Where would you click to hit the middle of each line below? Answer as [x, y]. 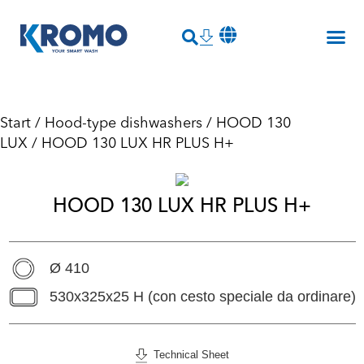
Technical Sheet [188, 355]
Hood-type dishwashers [123, 124]
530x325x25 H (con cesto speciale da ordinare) [202, 297]
